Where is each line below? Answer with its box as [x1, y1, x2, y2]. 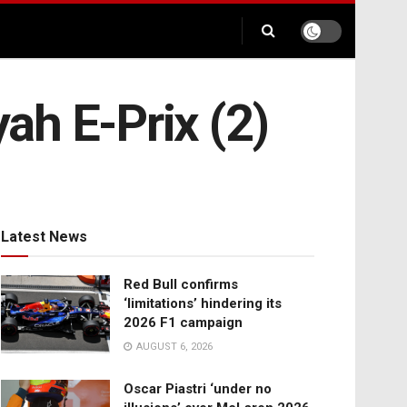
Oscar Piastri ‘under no [124, 381, 272, 398]
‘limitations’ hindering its [124, 295, 282, 313]
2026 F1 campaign [124, 314, 243, 332]
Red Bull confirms [124, 276, 238, 293]
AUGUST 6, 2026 [134, 341, 213, 353]
